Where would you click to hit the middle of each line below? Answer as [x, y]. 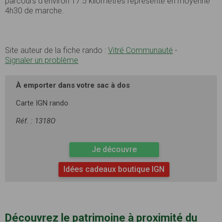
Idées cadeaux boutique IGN [114, 169]
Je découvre [114, 150]
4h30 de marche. [34, 11]
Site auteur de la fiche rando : [56, 51]
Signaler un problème [42, 60]
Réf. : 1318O [36, 121]
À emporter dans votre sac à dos [73, 85]
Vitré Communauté [140, 51]
